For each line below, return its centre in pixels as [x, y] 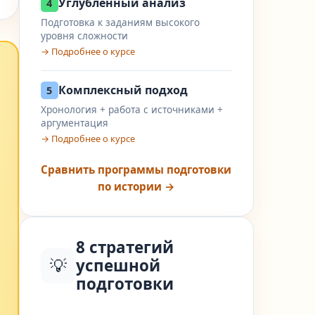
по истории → [136, 186]
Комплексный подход [123, 90]
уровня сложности [84, 36]
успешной [118, 265]
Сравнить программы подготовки [136, 169]
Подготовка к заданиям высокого [120, 22]
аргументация [74, 123]
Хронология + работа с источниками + [131, 109]
